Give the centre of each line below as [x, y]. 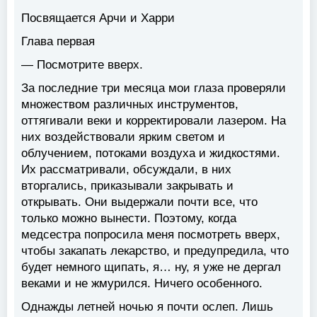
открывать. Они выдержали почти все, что [139, 202]
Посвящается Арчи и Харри [98, 18]
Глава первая [58, 42]
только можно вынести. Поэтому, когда [129, 219]
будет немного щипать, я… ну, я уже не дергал [151, 267]
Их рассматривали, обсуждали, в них [126, 170]
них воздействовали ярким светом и [123, 137]
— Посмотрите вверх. [82, 65]
